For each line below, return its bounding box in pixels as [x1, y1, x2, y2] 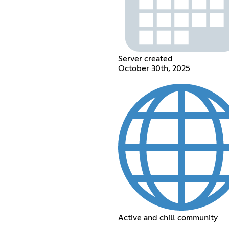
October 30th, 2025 [118, 64, 190, 73]
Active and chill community [118, 213, 218, 222]
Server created [118, 54, 173, 63]
